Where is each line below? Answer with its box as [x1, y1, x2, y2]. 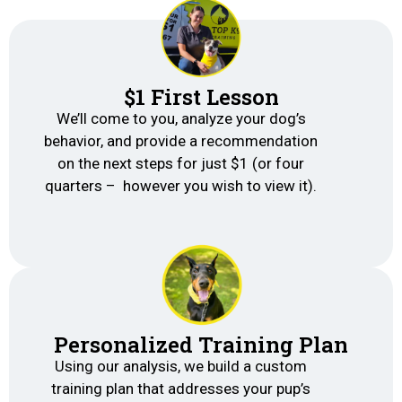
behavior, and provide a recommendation [44, 131, 319, 150]
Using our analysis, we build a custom [55, 356, 308, 375]
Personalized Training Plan [54, 329, 348, 359]
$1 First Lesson [123, 82, 279, 111]
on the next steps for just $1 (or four [57, 153, 305, 172]
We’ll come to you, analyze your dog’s [56, 109, 306, 127]
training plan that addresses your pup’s [51, 379, 311, 398]
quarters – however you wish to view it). [45, 176, 318, 195]
